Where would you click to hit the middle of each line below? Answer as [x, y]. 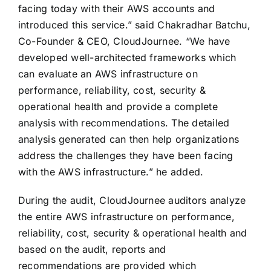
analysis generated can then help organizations [129, 139]
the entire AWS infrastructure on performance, [126, 216]
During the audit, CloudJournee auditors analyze [132, 200]
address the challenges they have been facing [126, 155]
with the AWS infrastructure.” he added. [111, 171]
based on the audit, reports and [92, 249]
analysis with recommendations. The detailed [124, 122]
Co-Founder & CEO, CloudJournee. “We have [124, 41]
